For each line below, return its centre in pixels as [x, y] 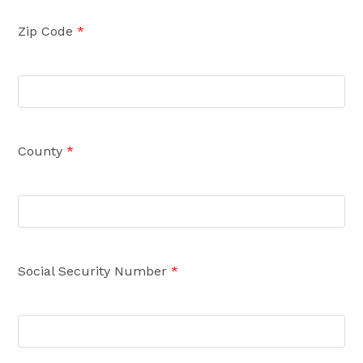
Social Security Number [95, 271]
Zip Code [48, 31]
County [43, 151]
